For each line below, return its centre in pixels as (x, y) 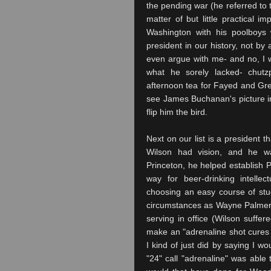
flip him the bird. (177, 112)
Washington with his (189, 32)
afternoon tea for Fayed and (202, 85)
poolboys (249, 32)
